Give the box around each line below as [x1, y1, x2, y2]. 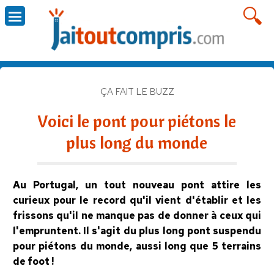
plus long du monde [66, 131, 208, 153]
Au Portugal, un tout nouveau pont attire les [12, 178, 262, 191]
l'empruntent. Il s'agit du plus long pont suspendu [12, 224, 262, 237]
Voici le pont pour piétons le [37, 109, 237, 131]
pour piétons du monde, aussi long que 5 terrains [12, 239, 262, 253]
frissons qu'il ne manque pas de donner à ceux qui [12, 209, 262, 222]
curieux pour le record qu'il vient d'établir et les [12, 193, 262, 207]
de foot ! [12, 254, 54, 268]
